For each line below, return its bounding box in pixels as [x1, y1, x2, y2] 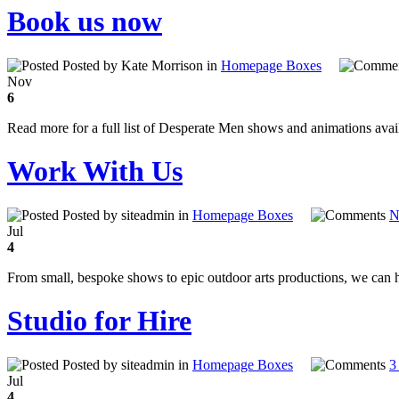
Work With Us [7, 155, 183, 188]
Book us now [7, 5, 162, 38]
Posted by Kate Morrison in [59, 57, 221, 73]
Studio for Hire [7, 305, 191, 338]
